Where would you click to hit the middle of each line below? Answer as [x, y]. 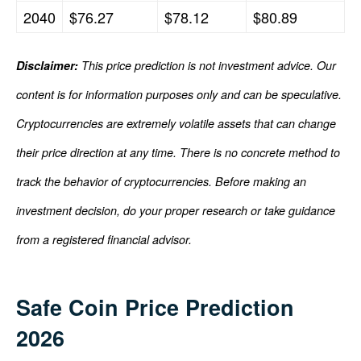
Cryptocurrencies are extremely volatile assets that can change [176, 123]
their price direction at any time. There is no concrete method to [178, 152]
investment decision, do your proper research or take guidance [176, 210]
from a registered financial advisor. [104, 239]
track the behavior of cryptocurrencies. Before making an [161, 181]
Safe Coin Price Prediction [155, 307]
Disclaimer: [47, 65]
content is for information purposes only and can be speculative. [179, 94]
